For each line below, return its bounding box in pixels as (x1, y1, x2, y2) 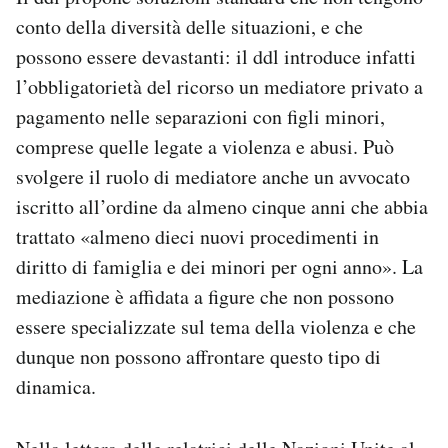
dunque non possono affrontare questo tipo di (16, 342, 381, 370)
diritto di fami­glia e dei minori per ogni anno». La (16, 252, 423, 280)
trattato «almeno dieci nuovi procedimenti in (16, 222, 379, 250)
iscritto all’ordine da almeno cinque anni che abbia (16, 192, 428, 220)
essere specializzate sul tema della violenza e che (16, 312, 416, 340)
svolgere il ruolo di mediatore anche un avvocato (16, 162, 410, 190)
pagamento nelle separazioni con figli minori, (16, 102, 385, 130)
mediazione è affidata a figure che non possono (16, 282, 394, 310)
